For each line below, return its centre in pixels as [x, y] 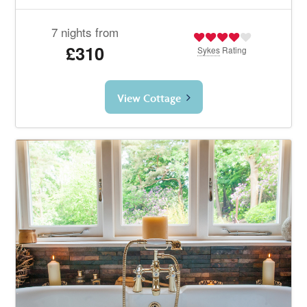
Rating [234, 49]
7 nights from [85, 32]
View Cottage [149, 98]
